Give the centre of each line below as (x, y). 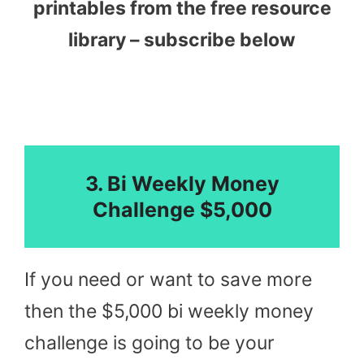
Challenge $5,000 (182, 210)
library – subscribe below (182, 40)
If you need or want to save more (168, 280)
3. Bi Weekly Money (182, 184)
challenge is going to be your (149, 343)
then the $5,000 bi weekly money (169, 312)
